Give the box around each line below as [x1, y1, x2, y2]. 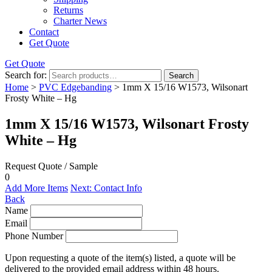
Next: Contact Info [70, 182, 142, 193]
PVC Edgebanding [39, 82, 112, 92]
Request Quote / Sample [5, 160, 98, 171]
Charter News [53, 16, 107, 26]
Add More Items [5, 182, 68, 193]
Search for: [5, 70, 47, 80]
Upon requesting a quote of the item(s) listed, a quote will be [5, 252, 236, 263]
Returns [53, 5, 83, 15]
